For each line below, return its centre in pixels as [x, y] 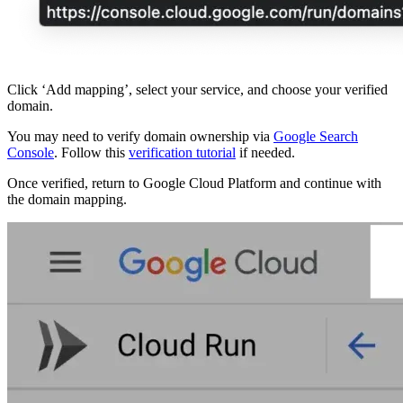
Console [31, 153]
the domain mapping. [67, 200]
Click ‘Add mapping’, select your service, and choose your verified [197, 90]
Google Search [316, 137]
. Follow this [91, 153]
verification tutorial [182, 153]
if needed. [265, 153]
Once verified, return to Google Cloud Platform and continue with [194, 184]
